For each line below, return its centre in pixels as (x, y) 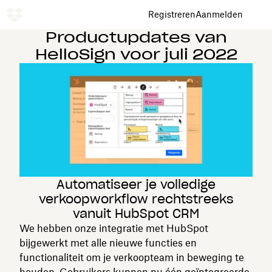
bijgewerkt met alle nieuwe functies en (108, 243)
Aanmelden (219, 14)
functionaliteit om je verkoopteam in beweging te (132, 257)
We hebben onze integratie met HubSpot (114, 228)
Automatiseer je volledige (136, 184)
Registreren (172, 14)
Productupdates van (136, 37)
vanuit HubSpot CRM (136, 213)
